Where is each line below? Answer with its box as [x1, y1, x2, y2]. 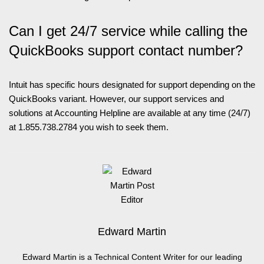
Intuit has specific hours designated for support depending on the [9, 80, 255, 90]
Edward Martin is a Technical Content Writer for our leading [22, 252, 242, 262]
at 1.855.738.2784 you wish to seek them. [9, 122, 169, 132]
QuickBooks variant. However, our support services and [9, 94, 224, 104]
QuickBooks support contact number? [9, 42, 243, 58]
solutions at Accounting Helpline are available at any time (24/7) [9, 108, 250, 118]
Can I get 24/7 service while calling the [9, 23, 247, 39]
